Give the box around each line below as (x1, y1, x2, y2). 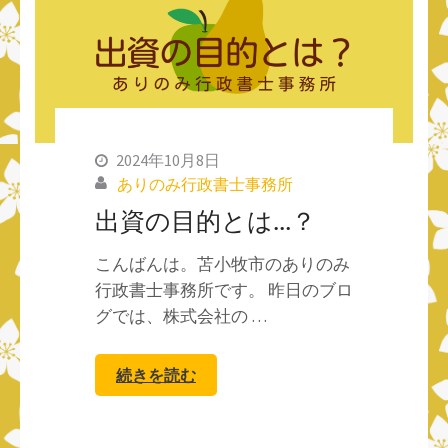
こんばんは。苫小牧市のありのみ (95, 252, 350, 275)
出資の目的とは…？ (95, 203, 316, 236)
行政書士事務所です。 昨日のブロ (95, 278, 353, 301)
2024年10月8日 (116, 149, 220, 170)
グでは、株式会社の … (95, 304, 267, 327)
